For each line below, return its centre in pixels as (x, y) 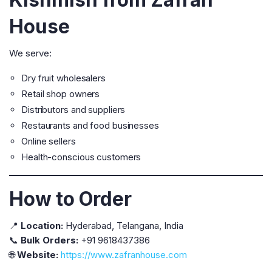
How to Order (70, 199)
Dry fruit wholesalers (63, 78)
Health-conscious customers (81, 157)
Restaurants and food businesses (90, 125)
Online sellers (49, 141)
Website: (38, 255)
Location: (42, 226)
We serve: (30, 53)
